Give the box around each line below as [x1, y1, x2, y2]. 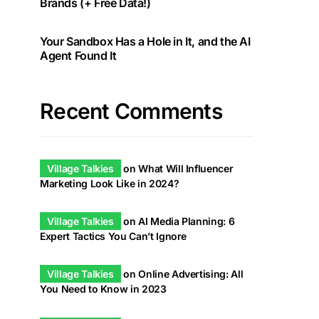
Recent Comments [40, 98, 222, 124]
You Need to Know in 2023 [40, 283, 167, 295]
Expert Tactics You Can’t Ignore [40, 230, 187, 242]
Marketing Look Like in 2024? [40, 177, 179, 189]
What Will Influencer [138, 162, 234, 174]
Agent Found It [40, 48, 117, 63]
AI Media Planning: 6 [138, 215, 235, 227]
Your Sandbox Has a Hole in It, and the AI [40, 34, 251, 48]
